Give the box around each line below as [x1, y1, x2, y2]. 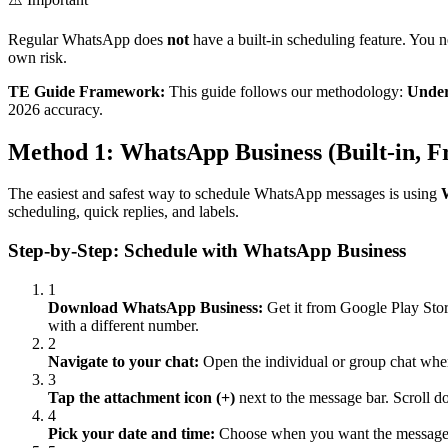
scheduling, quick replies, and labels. [8, 203, 239, 221]
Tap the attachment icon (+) [48, 388, 235, 406]
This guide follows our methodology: [165, 82, 407, 100]
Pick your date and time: [48, 424, 215, 442]
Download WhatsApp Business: [48, 298, 263, 316]
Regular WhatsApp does [8, 30, 167, 48]
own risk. [8, 48, 67, 66]
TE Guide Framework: [8, 82, 165, 100]
